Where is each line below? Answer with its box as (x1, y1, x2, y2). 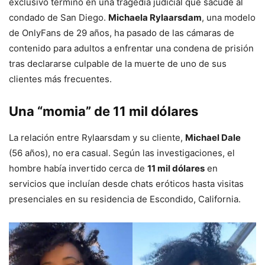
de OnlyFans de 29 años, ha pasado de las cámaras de (9, 27, 234, 39)
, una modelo (202, 12, 256, 24)
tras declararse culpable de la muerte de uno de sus (9, 58, 227, 70)
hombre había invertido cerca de (9, 163, 147, 174)
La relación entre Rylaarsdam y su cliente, (9, 132, 185, 144)
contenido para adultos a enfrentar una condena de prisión (9, 43, 254, 54)
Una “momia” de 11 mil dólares (9, 104, 198, 119)
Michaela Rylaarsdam (108, 12, 202, 24)
